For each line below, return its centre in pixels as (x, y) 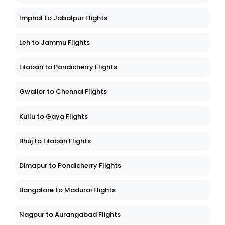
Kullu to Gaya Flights (53, 117)
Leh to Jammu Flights (54, 43)
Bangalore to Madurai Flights (67, 190)
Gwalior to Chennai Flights (63, 92)
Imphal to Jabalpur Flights (63, 18)
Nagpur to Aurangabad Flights (70, 215)
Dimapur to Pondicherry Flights (70, 166)
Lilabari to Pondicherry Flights (68, 67)
